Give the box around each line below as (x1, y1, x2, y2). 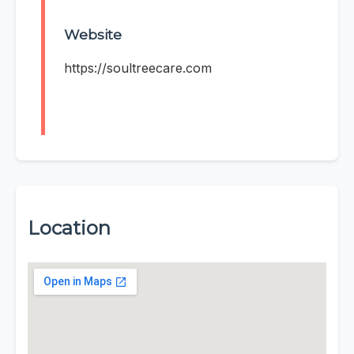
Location (28, 217, 111, 240)
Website (64, 26, 122, 43)
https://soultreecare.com (64, 60, 212, 77)
